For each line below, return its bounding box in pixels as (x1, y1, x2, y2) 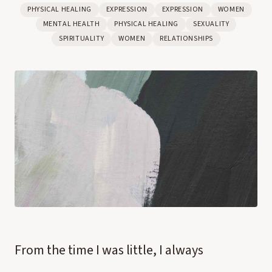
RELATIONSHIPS (160, 33, 213, 44)
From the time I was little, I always (15, 240, 203, 260)
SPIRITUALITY (58, 33, 104, 44)
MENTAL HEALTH (42, 19, 100, 29)
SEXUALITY (193, 19, 229, 29)
